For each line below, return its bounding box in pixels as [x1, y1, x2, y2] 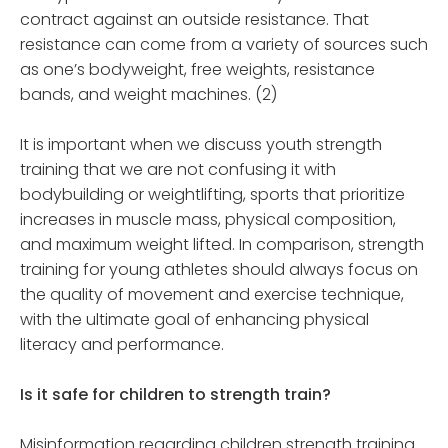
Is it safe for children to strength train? [20, 383, 331, 407]
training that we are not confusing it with [20, 158, 336, 182]
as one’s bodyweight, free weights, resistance [20, 58, 375, 82]
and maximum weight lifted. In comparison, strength [20, 233, 424, 257]
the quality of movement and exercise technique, [20, 283, 404, 307]
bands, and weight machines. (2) [20, 83, 277, 107]
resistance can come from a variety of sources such [20, 33, 428, 57]
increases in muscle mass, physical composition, [20, 208, 396, 232]
